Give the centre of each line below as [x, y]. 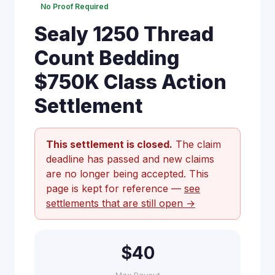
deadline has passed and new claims [130, 159]
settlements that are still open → [121, 203]
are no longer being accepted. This [127, 174]
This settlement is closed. [109, 144]
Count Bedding [107, 58]
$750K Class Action [130, 82]
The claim [197, 144]
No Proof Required [75, 6]
